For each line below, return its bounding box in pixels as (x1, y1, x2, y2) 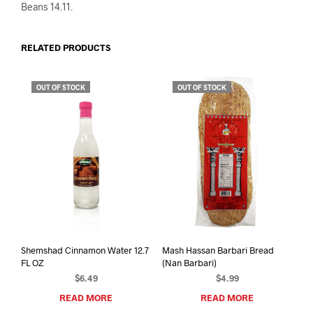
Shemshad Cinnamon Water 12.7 (21, 245, 149, 256)
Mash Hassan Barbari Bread (161, 245, 274, 256)
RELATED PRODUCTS (21, 41, 110, 53)
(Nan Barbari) (161, 257, 217, 269)
